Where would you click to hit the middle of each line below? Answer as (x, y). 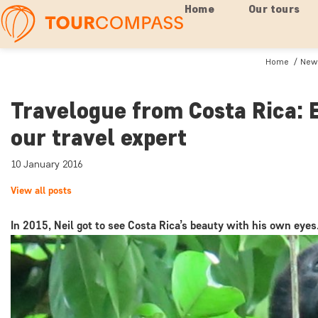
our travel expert (99, 137)
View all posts (41, 191)
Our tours (274, 9)
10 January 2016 (46, 164)
